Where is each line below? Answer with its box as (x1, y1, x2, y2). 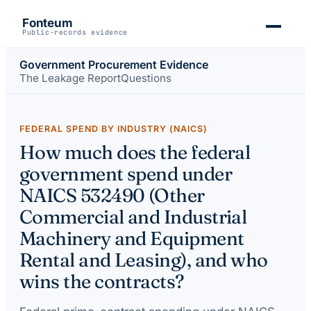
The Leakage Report (19, 71, 121, 85)
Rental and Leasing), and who (19, 248, 268, 272)
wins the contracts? (19, 269, 184, 294)
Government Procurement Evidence (19, 57, 208, 72)
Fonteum (22, 16, 73, 30)
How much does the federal (19, 140, 251, 165)
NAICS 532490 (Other (19, 183, 205, 208)
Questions (121, 71, 171, 85)
